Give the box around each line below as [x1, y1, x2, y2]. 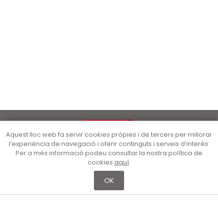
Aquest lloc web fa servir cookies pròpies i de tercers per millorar [6, 130, 212, 139]
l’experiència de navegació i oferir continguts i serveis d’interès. [8, 139, 210, 148]
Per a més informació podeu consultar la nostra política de [16, 148, 202, 158]
